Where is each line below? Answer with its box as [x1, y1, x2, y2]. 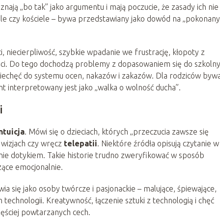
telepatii [64, 138, 97, 148]
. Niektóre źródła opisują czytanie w [97, 138, 219, 148]
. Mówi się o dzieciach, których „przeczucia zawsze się [25, 127, 209, 136]
